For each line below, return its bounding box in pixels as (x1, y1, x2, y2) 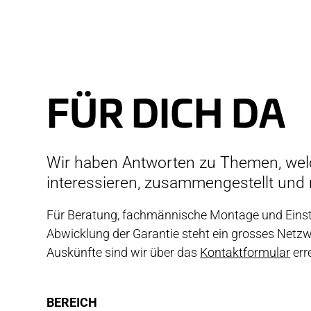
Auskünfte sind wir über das (47, 245, 201, 260)
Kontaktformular (200, 245, 291, 260)
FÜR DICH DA (47, 98, 286, 136)
